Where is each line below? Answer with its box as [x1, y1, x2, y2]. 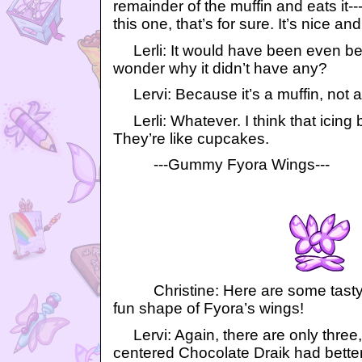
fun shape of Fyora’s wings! [113, 300, 304, 318]
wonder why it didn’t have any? [113, 59, 327, 77]
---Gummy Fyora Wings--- [113, 156, 330, 174]
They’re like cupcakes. [113, 129, 269, 147]
